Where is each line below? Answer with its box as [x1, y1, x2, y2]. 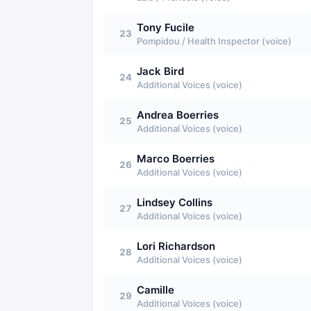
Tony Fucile [137, 21, 194, 34]
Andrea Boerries [137, 108, 219, 121]
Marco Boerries [137, 152, 215, 165]
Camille [137, 283, 174, 296]
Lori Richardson [137, 239, 215, 253]
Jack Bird [137, 65, 184, 78]
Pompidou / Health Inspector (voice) [137, 35, 292, 47]
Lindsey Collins [137, 196, 212, 209]
